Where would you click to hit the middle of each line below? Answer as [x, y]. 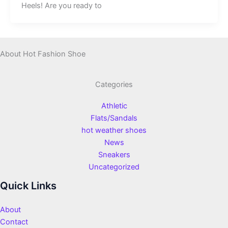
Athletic [114, 106]
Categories [114, 84]
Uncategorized [114, 167]
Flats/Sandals [114, 118]
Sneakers [114, 154]
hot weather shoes [114, 130]
